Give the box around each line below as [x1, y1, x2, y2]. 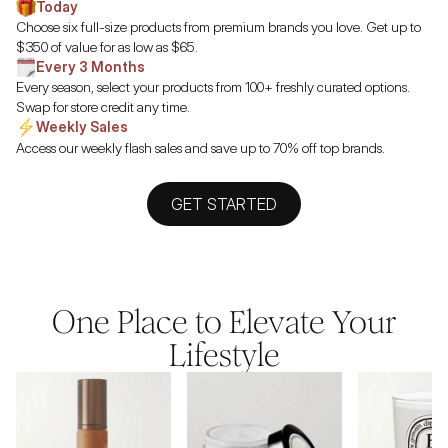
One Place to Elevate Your [52, 302, 396, 342]
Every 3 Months [36, 58, 145, 76]
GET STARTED [171, 193, 277, 214]
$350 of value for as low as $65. [16, 38, 198, 56]
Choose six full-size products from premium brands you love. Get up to [16, 18, 421, 36]
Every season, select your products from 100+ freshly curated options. [16, 78, 410, 96]
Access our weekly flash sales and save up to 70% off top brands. [16, 138, 385, 156]
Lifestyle [168, 335, 280, 375]
